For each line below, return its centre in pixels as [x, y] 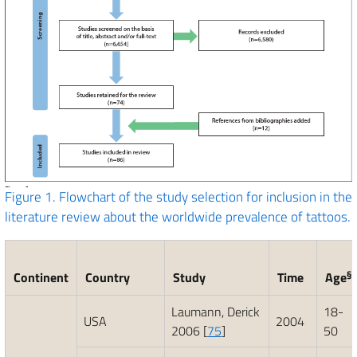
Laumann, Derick [216, 311]
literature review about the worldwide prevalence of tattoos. [178, 216]
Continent [41, 277]
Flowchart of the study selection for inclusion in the [206, 196]
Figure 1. [30, 196]
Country [108, 277]
